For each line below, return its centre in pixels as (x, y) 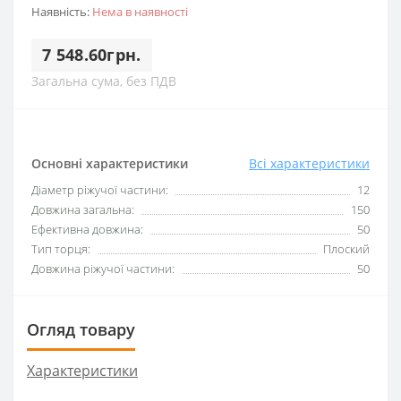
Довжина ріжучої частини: (103, 268)
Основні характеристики (110, 163)
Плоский (346, 248)
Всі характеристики (309, 163)
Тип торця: (61, 248)
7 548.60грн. (92, 54)
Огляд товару (81, 329)
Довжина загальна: (83, 209)
